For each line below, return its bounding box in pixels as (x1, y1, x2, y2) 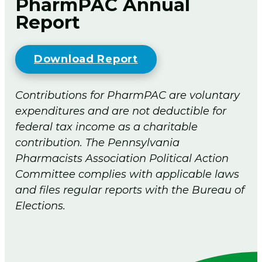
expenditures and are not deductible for (15, 104, 226, 118)
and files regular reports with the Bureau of (15, 183, 244, 196)
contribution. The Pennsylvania (15, 136, 180, 149)
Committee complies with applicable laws (15, 167, 239, 181)
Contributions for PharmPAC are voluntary (15, 88, 240, 102)
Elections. (15, 199, 65, 212)
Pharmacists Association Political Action (15, 151, 229, 165)
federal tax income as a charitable (15, 120, 198, 133)
